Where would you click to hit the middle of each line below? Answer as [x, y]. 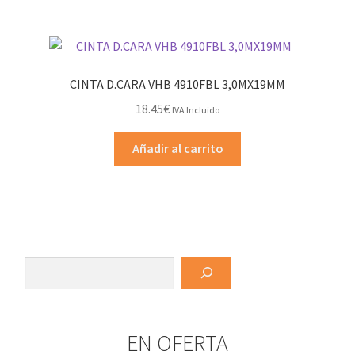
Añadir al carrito [177, 149]
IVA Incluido [196, 109]
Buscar [33, 264]
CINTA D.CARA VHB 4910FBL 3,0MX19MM [177, 84]
